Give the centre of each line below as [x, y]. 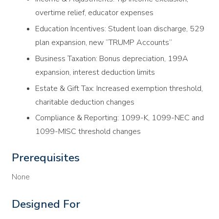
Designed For [46, 204]
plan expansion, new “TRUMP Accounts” [104, 42]
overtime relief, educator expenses [94, 13]
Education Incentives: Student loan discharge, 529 [120, 29]
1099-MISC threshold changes [88, 132]
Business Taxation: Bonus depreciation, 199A [112, 58]
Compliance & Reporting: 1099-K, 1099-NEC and [120, 118]
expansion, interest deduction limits [95, 72]
